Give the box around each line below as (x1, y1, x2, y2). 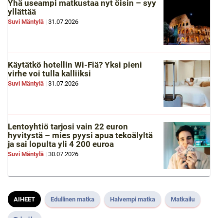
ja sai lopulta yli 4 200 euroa (8, 139, 114, 149)
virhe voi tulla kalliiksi (8, 68, 91, 78)
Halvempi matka (110, 195, 155, 203)
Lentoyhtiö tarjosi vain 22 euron (8, 121, 128, 131)
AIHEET (14, 195, 35, 203)
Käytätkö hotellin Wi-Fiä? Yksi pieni (8, 59, 142, 70)
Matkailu (171, 195, 195, 203)
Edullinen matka (51, 195, 94, 203)
